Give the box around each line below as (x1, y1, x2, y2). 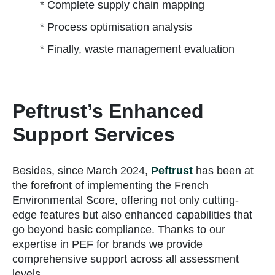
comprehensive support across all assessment (12, 253, 239, 266)
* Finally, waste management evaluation (40, 43, 234, 56)
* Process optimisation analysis (40, 21, 192, 34)
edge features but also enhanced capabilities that (12, 209, 252, 222)
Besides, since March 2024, (12, 165, 151, 177)
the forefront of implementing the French (12, 179, 209, 192)
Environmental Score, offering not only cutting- (12, 194, 239, 207)
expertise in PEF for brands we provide (12, 238, 203, 251)
